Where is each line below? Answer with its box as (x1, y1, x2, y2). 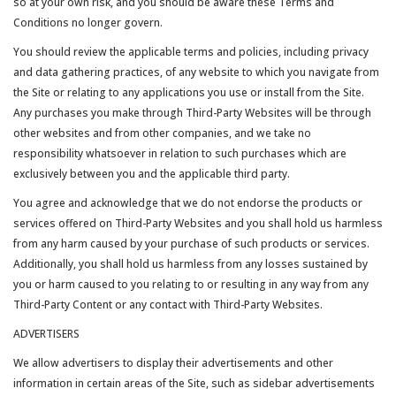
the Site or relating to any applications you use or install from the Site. (13, 85, 364, 100)
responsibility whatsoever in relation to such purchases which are (13, 146, 346, 161)
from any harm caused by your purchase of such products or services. (13, 236, 369, 251)
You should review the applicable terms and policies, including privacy (13, 44, 369, 59)
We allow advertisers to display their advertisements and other (13, 355, 333, 370)
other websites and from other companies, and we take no (13, 126, 311, 141)
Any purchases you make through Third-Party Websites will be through (13, 105, 371, 120)
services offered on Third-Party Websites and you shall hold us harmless (13, 216, 383, 231)
